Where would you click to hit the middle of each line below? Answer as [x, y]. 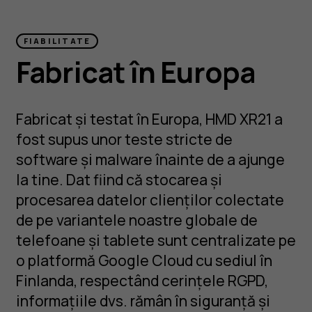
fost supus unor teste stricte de [124, 139]
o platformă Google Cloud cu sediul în [144, 260]
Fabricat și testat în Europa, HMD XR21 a [149, 119]
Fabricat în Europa [135, 72]
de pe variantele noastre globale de [136, 220]
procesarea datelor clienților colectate [150, 200]
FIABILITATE [57, 41]
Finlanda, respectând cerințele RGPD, [142, 281]
